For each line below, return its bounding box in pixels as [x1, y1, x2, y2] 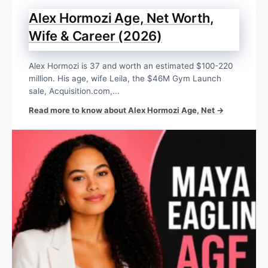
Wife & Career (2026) [29, 28, 163, 44]
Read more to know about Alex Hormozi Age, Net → [29, 105, 224, 115]
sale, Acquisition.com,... [29, 86, 120, 96]
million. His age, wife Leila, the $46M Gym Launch [29, 74, 221, 84]
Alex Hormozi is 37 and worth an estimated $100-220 [29, 61, 233, 71]
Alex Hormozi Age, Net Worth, [29, 10, 214, 26]
